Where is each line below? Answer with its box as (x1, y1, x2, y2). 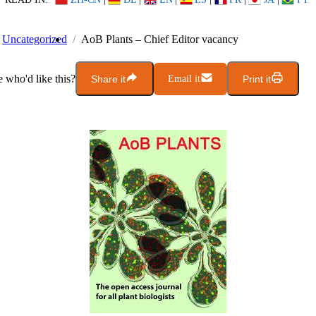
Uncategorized (2, 33, 67, 46)
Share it (91, 73, 126, 85)
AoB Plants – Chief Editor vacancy (81, 33, 238, 46)
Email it (168, 73, 200, 84)
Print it (243, 73, 271, 85)
